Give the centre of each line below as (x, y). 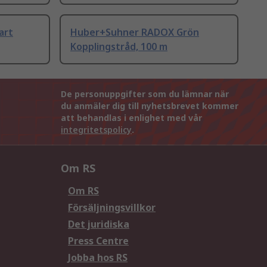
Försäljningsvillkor (112, 208)
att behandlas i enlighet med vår (131, 118)
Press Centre (98, 241)
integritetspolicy (96, 130)
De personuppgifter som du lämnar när (145, 94)
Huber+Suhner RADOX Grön (135, 32)
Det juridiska (99, 224)
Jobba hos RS (98, 258)
